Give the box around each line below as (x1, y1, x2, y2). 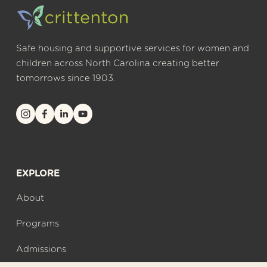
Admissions (15, 245, 66, 254)
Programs (15, 219, 59, 229)
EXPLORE (15, 169, 60, 179)
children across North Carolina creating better (15, 59, 219, 69)
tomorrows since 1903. (15, 74, 115, 83)
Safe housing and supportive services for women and (15, 44, 249, 54)
